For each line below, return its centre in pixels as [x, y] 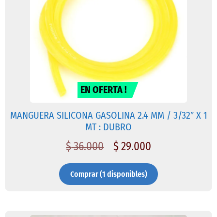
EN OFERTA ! [104, 89]
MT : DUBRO [108, 127]
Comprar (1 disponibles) [108, 174]
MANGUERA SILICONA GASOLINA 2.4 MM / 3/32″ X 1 [108, 115]
